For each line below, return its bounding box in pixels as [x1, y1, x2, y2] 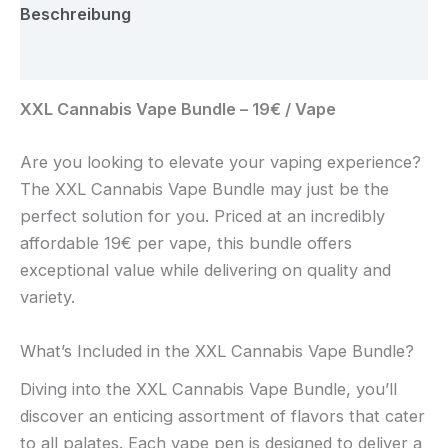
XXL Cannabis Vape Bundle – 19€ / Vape [20, 99, 336, 120]
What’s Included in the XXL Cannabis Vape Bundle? [20, 340, 414, 361]
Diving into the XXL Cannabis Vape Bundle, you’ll [20, 379, 397, 399]
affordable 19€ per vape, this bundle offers [20, 233, 352, 254]
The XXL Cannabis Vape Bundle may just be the [20, 179, 389, 200]
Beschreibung [20, 4, 131, 24]
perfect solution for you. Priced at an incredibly [20, 206, 385, 227]
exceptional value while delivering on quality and [20, 260, 391, 281]
